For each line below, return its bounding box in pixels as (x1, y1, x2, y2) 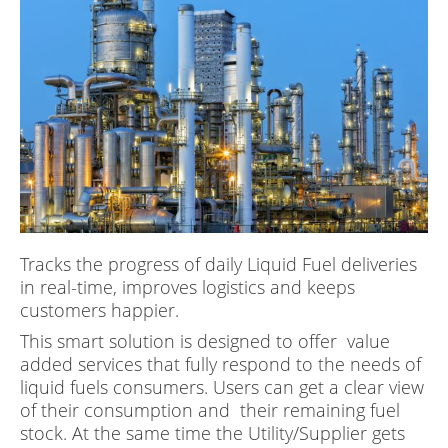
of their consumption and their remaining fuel (20, 398, 400, 423)
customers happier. (20, 298, 179, 323)
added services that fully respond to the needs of (20, 352, 421, 377)
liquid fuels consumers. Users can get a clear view (20, 375, 424, 400)
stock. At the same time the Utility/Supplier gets (20, 421, 405, 446)
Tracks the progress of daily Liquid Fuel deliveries (20, 252, 417, 277)
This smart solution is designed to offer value (20, 329, 390, 354)
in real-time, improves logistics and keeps (20, 275, 355, 300)
